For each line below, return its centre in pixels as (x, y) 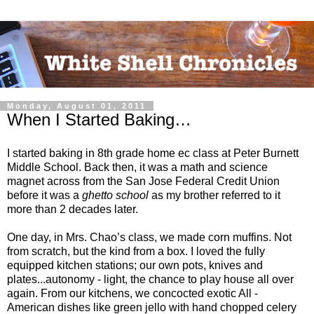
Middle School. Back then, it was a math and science (137, 167)
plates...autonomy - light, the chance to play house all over (150, 279)
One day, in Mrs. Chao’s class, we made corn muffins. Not (149, 237)
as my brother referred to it (214, 195)
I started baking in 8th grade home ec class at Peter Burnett (153, 153)
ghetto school (115, 195)
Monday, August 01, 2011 (77, 106)
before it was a (45, 195)
